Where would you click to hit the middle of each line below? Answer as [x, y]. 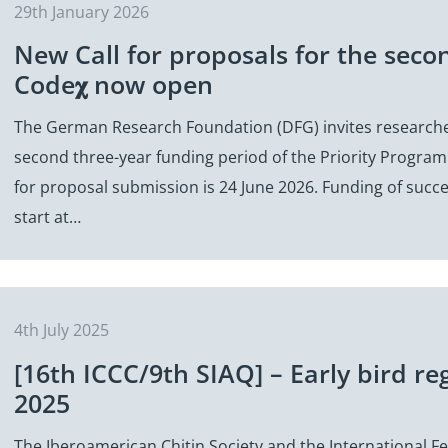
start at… [47, 217]
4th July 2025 [61, 330]
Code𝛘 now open [113, 84]
